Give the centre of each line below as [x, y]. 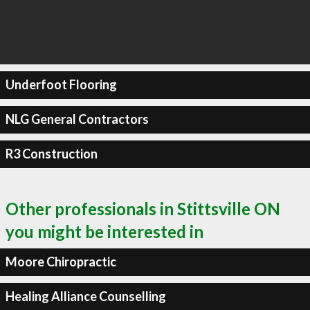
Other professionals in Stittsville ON [143, 208]
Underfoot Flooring [61, 84]
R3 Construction [51, 154]
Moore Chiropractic [61, 262]
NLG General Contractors [77, 119]
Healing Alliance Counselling [85, 296]
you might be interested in [104, 231]
